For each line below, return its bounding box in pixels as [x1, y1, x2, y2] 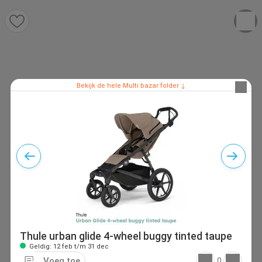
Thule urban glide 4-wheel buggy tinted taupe [19, 230, 232, 242]
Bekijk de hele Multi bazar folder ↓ [77, 82, 185, 89]
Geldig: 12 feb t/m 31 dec [27, 243, 109, 250]
